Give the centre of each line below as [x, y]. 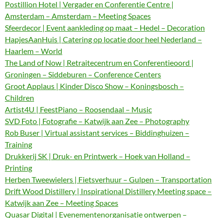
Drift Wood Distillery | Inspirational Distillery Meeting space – [108, 191]
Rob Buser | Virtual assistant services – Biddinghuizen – [97, 133]
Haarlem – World [34, 51]
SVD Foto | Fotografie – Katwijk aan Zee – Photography [97, 121]
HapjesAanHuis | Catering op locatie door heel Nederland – [103, 39]
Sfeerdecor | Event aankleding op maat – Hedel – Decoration [105, 27]
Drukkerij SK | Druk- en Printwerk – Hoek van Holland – [98, 156]
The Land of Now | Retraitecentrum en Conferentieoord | [99, 63]
